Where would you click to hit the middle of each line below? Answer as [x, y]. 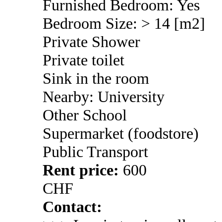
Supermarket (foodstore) [121, 134]
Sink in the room [96, 79]
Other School [85, 115]
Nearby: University [104, 97]
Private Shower [91, 42]
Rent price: [83, 170]
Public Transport [95, 152]
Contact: [72, 207]
